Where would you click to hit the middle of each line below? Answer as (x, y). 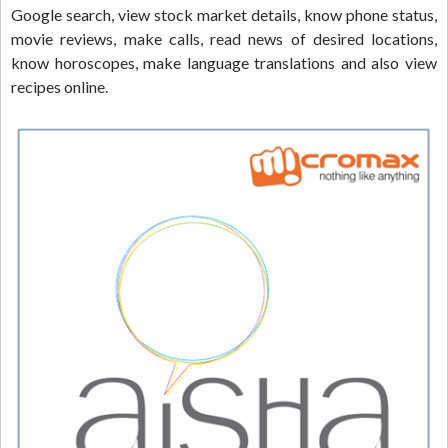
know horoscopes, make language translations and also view (224, 62)
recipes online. (59, 86)
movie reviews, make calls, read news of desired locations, (224, 38)
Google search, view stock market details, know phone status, (224, 14)
